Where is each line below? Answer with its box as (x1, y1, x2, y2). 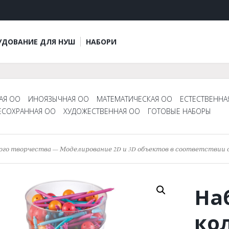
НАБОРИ (86, 37, 117, 47)
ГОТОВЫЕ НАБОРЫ (148, 106, 211, 116)
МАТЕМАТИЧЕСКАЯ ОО (97, 94, 172, 104)
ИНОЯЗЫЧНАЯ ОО (28, 94, 89, 104)
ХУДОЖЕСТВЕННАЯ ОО (63, 106, 140, 116)
